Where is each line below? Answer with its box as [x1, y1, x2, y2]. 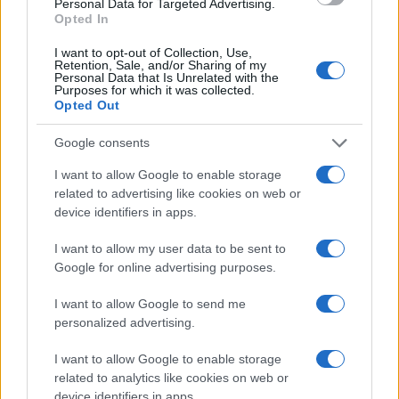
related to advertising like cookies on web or [54, 185, 301, 200]
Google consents [54, 135, 150, 150]
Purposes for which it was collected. [54, 82, 255, 97]
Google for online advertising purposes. [54, 259, 276, 274]
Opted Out [54, 97, 120, 112]
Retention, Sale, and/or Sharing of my [54, 57, 266, 72]
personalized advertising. [54, 314, 195, 330]
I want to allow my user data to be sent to [54, 240, 286, 256]
